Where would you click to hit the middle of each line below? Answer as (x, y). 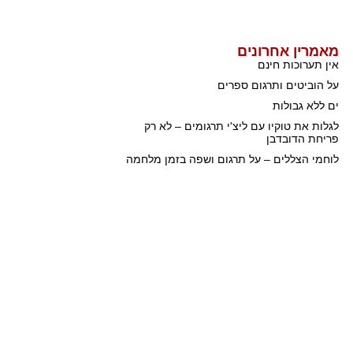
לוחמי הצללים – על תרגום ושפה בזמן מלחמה (232, 160)
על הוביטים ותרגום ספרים (278, 85)
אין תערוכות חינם (298, 65)
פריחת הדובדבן (303, 139)
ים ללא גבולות (306, 106)
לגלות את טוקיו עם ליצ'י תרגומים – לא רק (242, 126)
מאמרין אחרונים (288, 52)
